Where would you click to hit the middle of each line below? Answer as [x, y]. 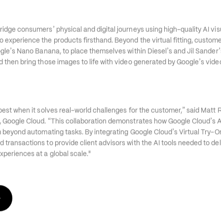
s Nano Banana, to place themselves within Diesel [89, 69]
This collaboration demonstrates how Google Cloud [130, 139]
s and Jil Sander [193, 69]
